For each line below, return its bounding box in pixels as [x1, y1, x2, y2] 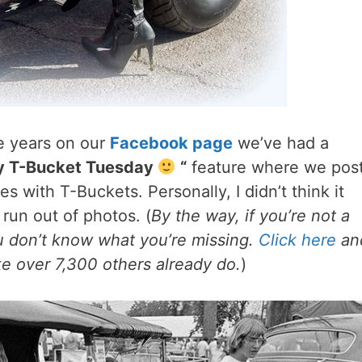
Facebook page [110, 133, 233, 153]
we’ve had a [233, 133, 329, 153]
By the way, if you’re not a [151, 205, 350, 225]
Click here [259, 229, 336, 250]
